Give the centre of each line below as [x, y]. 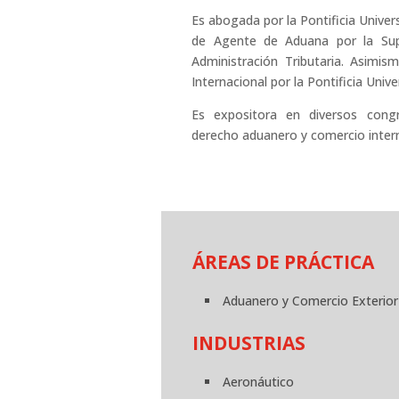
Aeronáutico [259, 382]
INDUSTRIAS [249, 343]
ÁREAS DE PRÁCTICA [284, 262]
